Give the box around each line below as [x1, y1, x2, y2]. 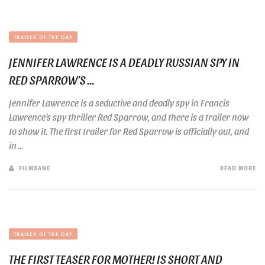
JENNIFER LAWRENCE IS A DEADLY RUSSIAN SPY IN [9, 55, 240, 70]
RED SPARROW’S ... [9, 73, 95, 88]
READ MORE [220, 164, 256, 172]
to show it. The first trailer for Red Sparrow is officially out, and [9, 125, 249, 137]
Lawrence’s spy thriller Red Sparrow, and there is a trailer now [9, 111, 248, 123]
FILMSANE [19, 164, 50, 172]
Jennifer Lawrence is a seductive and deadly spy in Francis [9, 97, 230, 109]
